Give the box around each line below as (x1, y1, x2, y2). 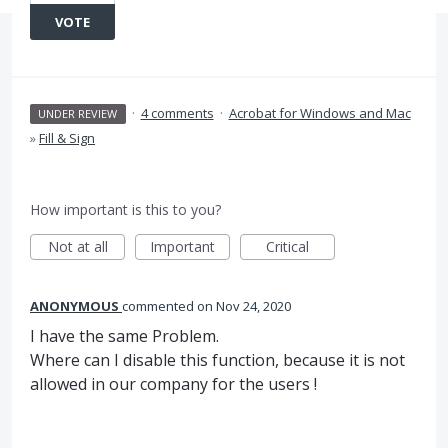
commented (122, 297, 197, 315)
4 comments (140, 104, 214, 122)
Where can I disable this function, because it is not (30, 349, 405, 371)
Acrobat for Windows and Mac (228, 104, 411, 122)
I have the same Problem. (30, 325, 219, 347)
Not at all (47, 237, 108, 256)
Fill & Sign (39, 129, 95, 147)
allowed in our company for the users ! (30, 373, 317, 395)
